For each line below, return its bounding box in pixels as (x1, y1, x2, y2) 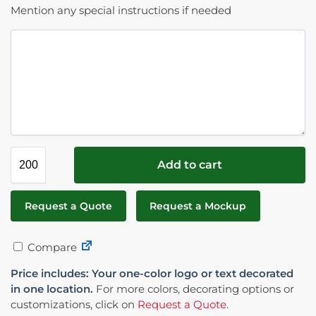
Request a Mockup (150, 199, 247, 212)
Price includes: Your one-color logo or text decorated (11, 267, 293, 281)
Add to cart (157, 158, 222, 172)
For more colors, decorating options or (93, 282, 294, 296)
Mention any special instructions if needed (11, 4, 231, 18)
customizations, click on (11, 298, 138, 312)
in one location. (11, 282, 93, 296)
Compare (25, 241, 77, 255)
